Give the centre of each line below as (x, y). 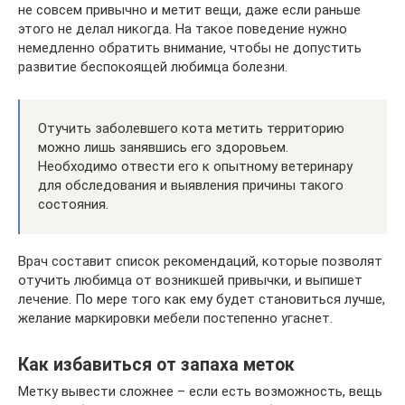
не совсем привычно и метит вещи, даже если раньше (189, 10)
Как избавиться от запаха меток (156, 364)
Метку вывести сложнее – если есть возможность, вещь (200, 392)
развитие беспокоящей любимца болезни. (153, 67)
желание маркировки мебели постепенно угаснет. (175, 319)
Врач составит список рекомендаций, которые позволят (200, 262)
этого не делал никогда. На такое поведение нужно (183, 29)
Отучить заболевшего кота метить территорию (191, 129)
